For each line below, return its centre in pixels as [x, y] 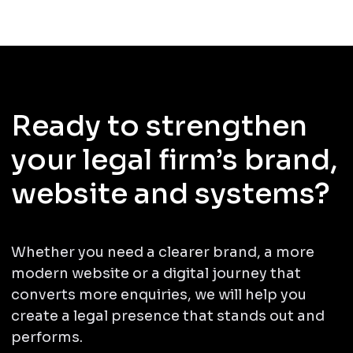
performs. [46, 337]
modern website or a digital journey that [156, 273]
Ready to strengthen [159, 125]
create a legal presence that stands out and [167, 316]
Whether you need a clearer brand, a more [162, 252]
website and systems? [170, 193]
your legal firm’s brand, [174, 159]
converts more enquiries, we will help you [158, 294]
